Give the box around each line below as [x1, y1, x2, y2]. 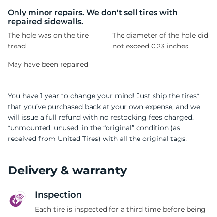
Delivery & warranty [8, 163, 127, 177]
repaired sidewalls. [8, 16, 83, 26]
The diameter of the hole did [112, 31, 209, 40]
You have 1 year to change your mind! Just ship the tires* [8, 91, 199, 100]
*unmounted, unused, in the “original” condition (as [8, 123, 180, 132]
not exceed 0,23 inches [112, 41, 189, 50]
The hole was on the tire [8, 31, 89, 40]
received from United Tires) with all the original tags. [8, 134, 187, 143]
